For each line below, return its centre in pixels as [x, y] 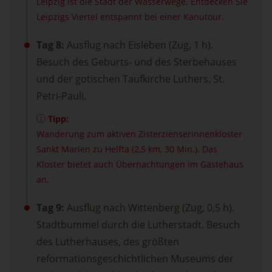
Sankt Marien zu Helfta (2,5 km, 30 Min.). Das [127, 149]
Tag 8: [50, 45]
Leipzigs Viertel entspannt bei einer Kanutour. [130, 17]
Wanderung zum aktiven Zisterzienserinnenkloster [139, 134]
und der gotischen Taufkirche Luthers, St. [131, 79]
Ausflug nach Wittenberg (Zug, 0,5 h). [149, 208]
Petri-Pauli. [61, 96]
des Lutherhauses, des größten [108, 242]
